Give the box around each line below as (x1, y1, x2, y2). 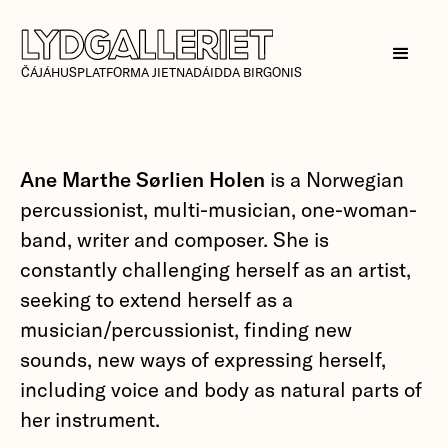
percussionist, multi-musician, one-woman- (19, 196, 417, 222)
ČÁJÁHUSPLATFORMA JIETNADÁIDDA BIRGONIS (21, 63, 303, 80)
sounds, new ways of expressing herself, (19, 346, 386, 372)
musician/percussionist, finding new (19, 316, 352, 342)
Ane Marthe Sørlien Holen (19, 166, 265, 192)
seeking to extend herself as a (19, 286, 293, 312)
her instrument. (19, 406, 160, 432)
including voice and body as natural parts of (19, 376, 422, 402)
